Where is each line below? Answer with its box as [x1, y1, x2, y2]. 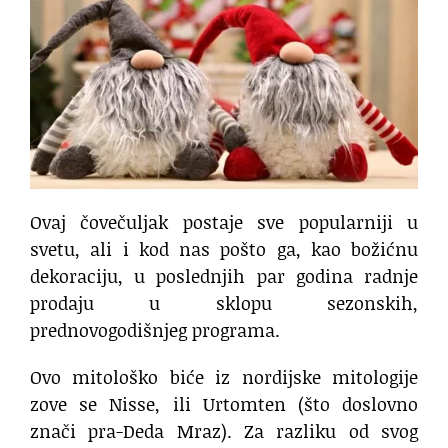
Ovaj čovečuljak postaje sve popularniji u [30, 209, 418, 236]
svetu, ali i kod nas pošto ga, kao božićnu [30, 236, 418, 263]
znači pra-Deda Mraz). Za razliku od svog [30, 418, 418, 445]
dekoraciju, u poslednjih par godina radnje [30, 263, 418, 290]
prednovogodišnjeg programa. [30, 317, 280, 344]
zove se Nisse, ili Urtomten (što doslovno [30, 391, 418, 418]
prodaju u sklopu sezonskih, [30, 290, 418, 317]
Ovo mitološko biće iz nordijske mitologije [30, 364, 418, 391]
